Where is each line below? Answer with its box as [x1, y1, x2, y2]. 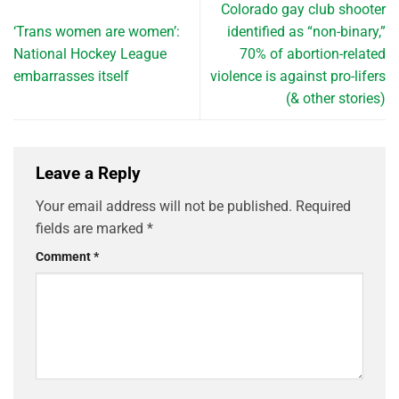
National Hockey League [13, 45, 167, 62]
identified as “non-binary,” [227, 22, 386, 40]
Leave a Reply [36, 162, 145, 183]
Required [296, 198, 351, 216]
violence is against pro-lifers [210, 67, 386, 85]
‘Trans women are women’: [13, 22, 180, 40]
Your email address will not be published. [36, 198, 292, 216]
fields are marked [36, 220, 147, 238]
